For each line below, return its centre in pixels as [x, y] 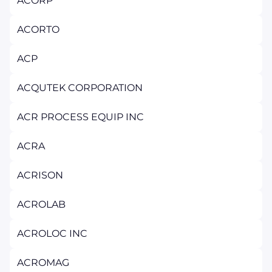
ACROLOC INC [52, 233]
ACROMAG [43, 263]
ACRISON [40, 175]
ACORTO [38, 29]
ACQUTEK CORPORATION [80, 88]
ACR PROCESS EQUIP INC [80, 117]
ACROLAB [41, 204]
